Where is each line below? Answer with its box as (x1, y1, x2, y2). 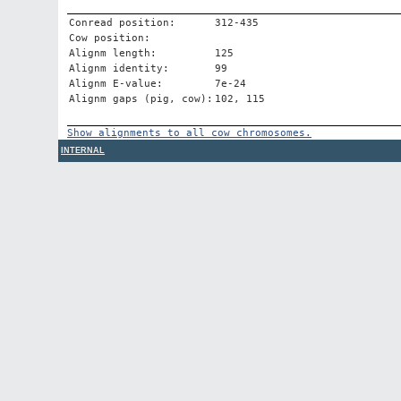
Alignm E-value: (69, 78, 163, 90)
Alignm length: (69, 47, 157, 59)
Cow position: (69, 32, 150, 44)
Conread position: (69, 17, 175, 29)
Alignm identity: (69, 63, 169, 74)
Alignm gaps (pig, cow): (69, 93, 213, 105)
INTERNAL (61, 146, 105, 155)
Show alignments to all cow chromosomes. (67, 127, 311, 139)
